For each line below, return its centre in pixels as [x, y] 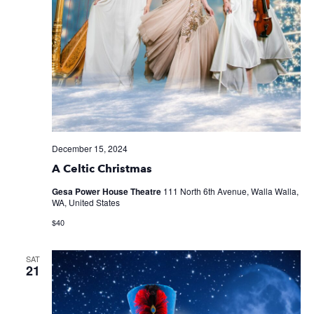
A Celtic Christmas [102, 169]
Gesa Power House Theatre [107, 192]
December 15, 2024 [89, 149]
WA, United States [86, 203]
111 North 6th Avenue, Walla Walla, [231, 191]
